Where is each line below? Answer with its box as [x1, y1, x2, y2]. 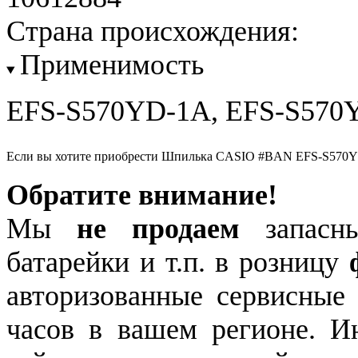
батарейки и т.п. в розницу [6, 246, 349, 279]
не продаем [77, 213, 240, 245]
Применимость [19, 49, 204, 82]
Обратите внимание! [6, 179, 277, 212]
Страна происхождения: [6, 15, 299, 48]
